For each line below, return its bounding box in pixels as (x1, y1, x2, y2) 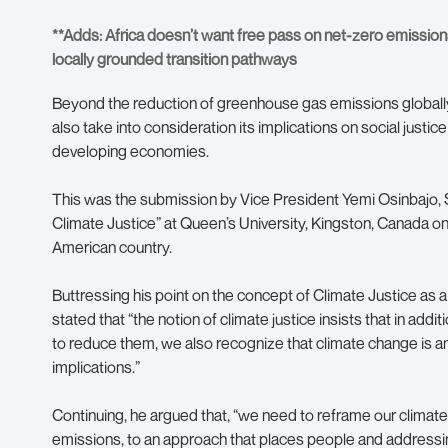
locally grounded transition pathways (52, 49, 297, 69)
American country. (52, 237, 172, 257)
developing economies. (52, 141, 209, 161)
